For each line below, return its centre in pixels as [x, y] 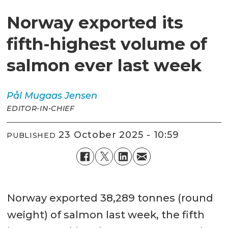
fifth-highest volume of [107, 44]
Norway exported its [95, 22]
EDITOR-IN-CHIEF [41, 108]
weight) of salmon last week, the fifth [106, 215]
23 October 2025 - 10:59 [122, 135]
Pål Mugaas [35, 95]
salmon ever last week [104, 65]
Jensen [81, 95]
